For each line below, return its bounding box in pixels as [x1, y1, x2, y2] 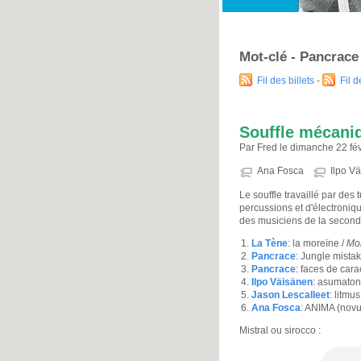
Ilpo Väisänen [251, 276, 313, 288]
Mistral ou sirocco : [239, 325, 321, 337]
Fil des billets [257, 74, 314, 86]
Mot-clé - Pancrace [239, 48, 359, 64]
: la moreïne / [288, 238, 346, 250]
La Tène [251, 238, 288, 250]
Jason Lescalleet [251, 289, 330, 301]
